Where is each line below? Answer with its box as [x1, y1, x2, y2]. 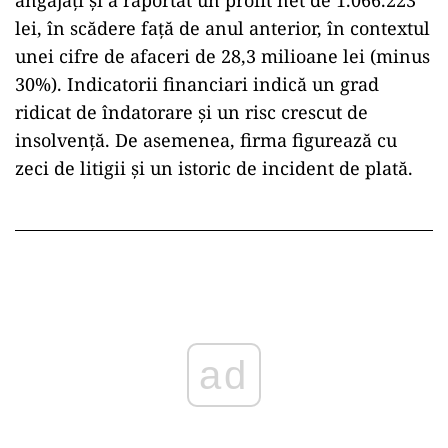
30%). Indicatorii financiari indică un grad [15, 72, 379, 97]
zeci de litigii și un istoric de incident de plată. [15, 156, 413, 181]
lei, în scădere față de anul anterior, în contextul [15, 16, 430, 41]
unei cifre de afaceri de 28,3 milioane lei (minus [15, 44, 430, 69]
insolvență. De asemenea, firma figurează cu [15, 128, 397, 153]
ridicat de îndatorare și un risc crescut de [15, 100, 368, 125]
